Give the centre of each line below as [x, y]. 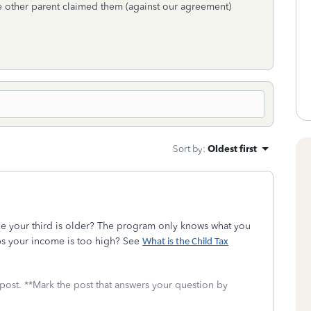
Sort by [188, 149]
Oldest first [232, 149]
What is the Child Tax [185, 242]
